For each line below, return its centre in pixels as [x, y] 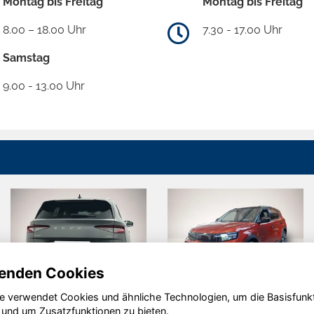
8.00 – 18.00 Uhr [45, 30]
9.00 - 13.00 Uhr [44, 86]
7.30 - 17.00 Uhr [243, 30]
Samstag [26, 58]
